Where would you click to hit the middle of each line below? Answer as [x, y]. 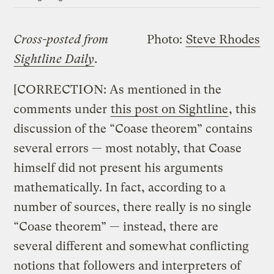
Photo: [166, 39]
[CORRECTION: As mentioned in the [118, 89]
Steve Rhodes [223, 39]
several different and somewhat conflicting [131, 246]
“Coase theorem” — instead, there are [116, 226]
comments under [62, 109]
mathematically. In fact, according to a [120, 187]
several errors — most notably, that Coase [128, 148]
